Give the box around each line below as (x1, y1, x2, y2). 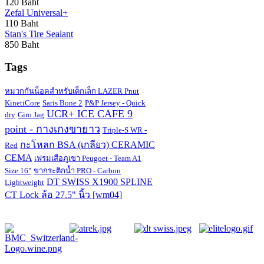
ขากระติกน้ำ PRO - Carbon (34, 166, 121, 175)
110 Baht (5, 18, 38, 28)
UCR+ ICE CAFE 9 (47, 107, 133, 120)
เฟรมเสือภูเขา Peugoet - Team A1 (34, 153, 141, 163)
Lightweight (5, 177, 44, 187)
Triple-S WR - (103, 125, 147, 134)
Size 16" (5, 166, 31, 175)
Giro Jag (18, 110, 44, 119)
